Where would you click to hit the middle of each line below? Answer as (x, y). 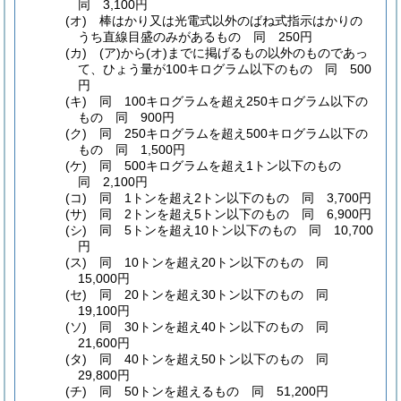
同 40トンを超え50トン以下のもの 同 (221, 358)
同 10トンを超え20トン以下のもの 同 (221, 262)
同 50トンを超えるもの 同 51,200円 (214, 391)
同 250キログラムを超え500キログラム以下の (234, 133)
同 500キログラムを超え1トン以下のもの (227, 165)
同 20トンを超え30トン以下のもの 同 (221, 294)
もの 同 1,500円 (132, 149)
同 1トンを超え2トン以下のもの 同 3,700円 (236, 197)
